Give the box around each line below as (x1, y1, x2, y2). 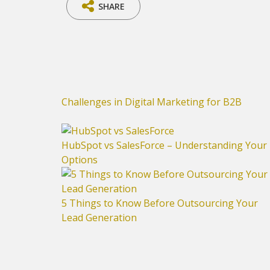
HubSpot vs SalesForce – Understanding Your (61, 139, 267, 152)
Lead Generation (61, 211, 137, 224)
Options (61, 153, 98, 166)
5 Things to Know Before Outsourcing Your (61, 196, 258, 210)
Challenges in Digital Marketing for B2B (61, 95, 242, 108)
